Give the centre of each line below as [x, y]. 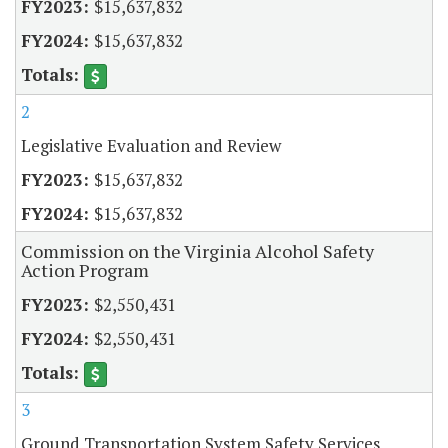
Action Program [85, 270]
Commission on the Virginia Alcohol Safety [197, 251]
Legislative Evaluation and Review [151, 146]
